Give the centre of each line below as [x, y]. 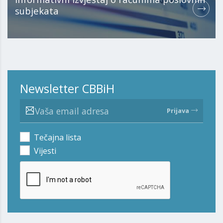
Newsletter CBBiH [67, 89]
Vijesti [45, 151]
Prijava [178, 111]
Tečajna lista [57, 138]
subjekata [37, 11]
